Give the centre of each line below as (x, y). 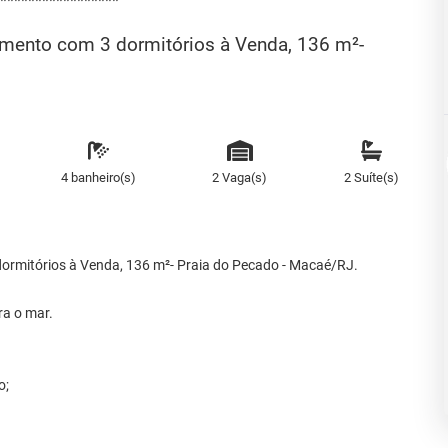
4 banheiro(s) (98, 177)
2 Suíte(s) (371, 177)
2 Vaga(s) (240, 177)
